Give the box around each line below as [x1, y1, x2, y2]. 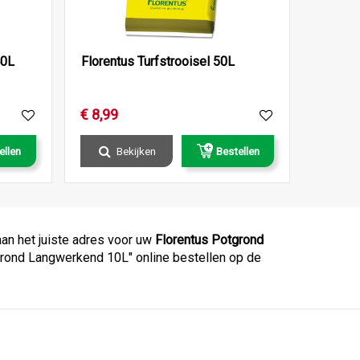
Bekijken [116, 144, 156, 157]
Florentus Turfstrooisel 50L [80, 53, 235, 69]
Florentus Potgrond [155, 231, 264, 247]
